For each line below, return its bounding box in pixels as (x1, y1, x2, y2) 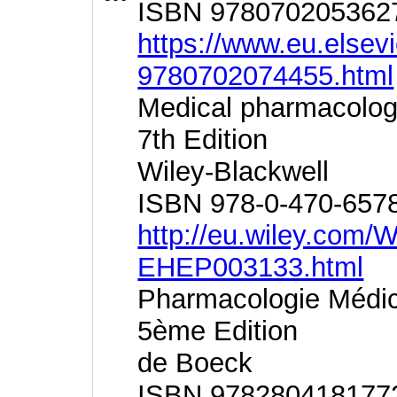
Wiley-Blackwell (137, 156, 330, 187)
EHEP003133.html (137, 252, 364, 283)
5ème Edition (137, 315, 299, 346)
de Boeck (137, 347, 253, 378)
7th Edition (137, 124, 269, 155)
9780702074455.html (137, 60, 394, 91)
